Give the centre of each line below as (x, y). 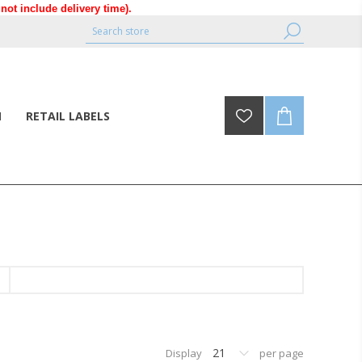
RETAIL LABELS (68, 116)
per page (282, 353)
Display (184, 353)
